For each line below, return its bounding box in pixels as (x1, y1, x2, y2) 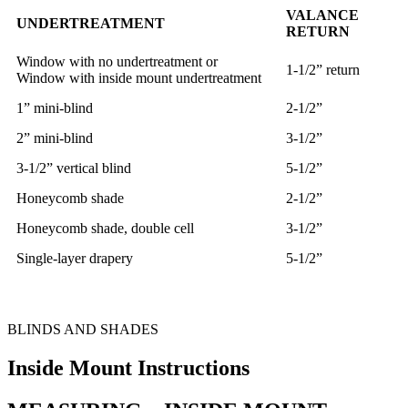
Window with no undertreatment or (16, 54, 218, 70)
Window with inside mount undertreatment (16, 70, 261, 87)
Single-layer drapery (16, 250, 133, 267)
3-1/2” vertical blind (16, 160, 131, 177)
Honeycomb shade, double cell (16, 220, 194, 237)
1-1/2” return (286, 62, 360, 78)
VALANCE (286, 7, 359, 24)
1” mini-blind (16, 100, 93, 117)
